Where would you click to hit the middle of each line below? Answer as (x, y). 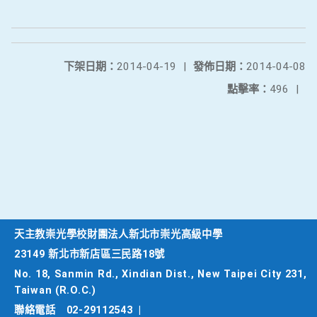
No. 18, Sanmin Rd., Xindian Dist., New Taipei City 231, (161, 274)
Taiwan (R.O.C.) (55, 290)
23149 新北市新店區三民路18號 (90, 254)
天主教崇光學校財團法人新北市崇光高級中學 (119, 235)
